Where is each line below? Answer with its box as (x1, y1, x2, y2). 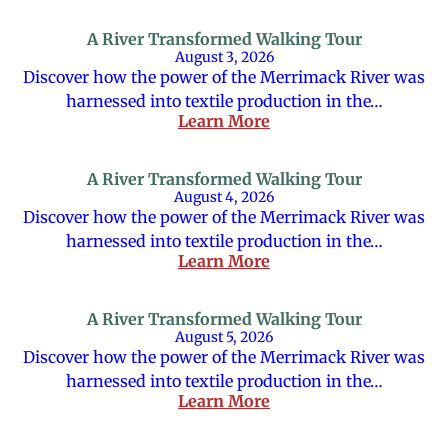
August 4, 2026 (174, 188, 274, 206)
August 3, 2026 (174, 48, 274, 66)
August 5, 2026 (175, 328, 273, 346)
